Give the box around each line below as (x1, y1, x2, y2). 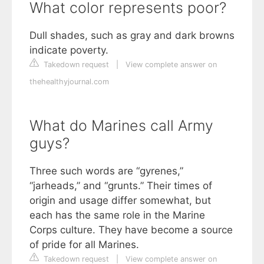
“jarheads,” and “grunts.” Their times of (29, 180, 212, 192)
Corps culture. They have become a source (29, 224, 233, 236)
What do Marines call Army (29, 117, 213, 135)
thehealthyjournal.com (29, 77, 109, 87)
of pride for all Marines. (29, 239, 139, 251)
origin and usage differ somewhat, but (29, 194, 211, 207)
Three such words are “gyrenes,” (29, 165, 183, 177)
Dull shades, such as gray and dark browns (29, 29, 235, 42)
